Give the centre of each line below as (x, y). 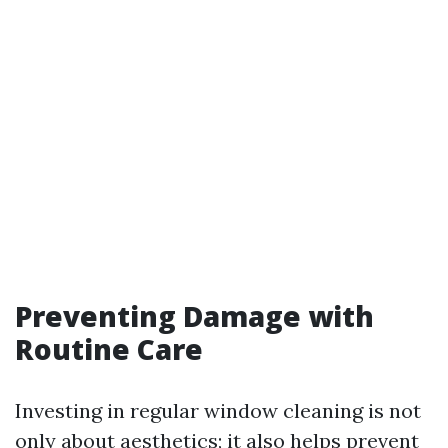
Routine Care (109, 349)
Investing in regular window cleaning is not (218, 410)
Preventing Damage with (194, 316)
